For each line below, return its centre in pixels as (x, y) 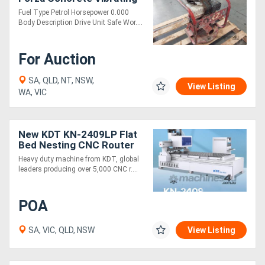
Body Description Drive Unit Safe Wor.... (80, 22)
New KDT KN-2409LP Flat (78, 134)
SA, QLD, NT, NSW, (60, 80)
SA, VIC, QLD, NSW (61, 230)
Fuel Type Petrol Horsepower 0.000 (74, 12)
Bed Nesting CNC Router (76, 145)
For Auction (57, 59)
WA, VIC (33, 92)
